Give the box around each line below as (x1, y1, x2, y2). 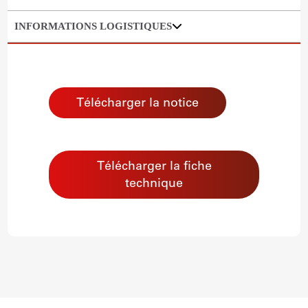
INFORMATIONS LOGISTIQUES (14, 21, 173, 32)
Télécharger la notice (76, 94, 199, 110)
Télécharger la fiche (96, 158, 212, 174)
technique (125, 175, 183, 191)
